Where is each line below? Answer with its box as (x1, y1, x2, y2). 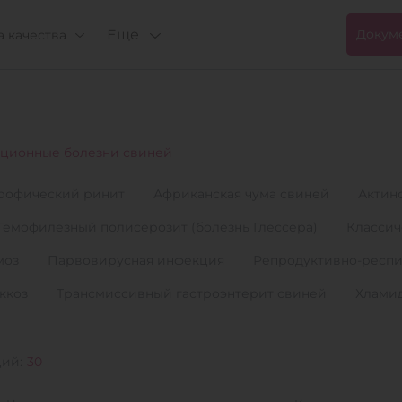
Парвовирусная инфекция (48, 252, 224, 268)
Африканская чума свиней (153, 186, 329, 202)
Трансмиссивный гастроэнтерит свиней (57, 285, 327, 301)
